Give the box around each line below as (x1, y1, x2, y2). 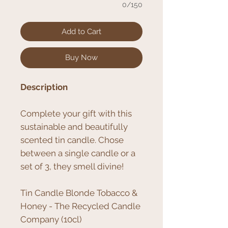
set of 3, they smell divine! (20, 161, 124, 172)
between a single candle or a (20, 148, 135, 159)
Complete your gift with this (20, 108, 132, 119)
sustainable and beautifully (20, 122, 128, 132)
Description (20, 82, 68, 93)
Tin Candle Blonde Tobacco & (20, 188, 137, 198)
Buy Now (65, 53, 98, 63)
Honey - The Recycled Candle (20, 201, 140, 212)
